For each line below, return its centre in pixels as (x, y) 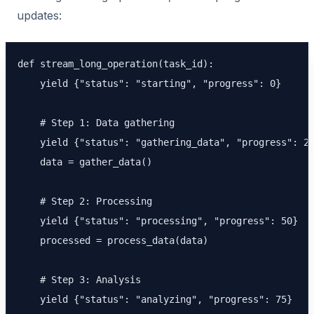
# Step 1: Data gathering (96, 123)
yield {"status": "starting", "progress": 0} (149, 83)
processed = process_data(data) (113, 240)
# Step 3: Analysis (79, 280)
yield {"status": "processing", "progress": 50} (158, 221)
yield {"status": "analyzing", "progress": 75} (155, 299)
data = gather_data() (85, 162)
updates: (39, 15)
